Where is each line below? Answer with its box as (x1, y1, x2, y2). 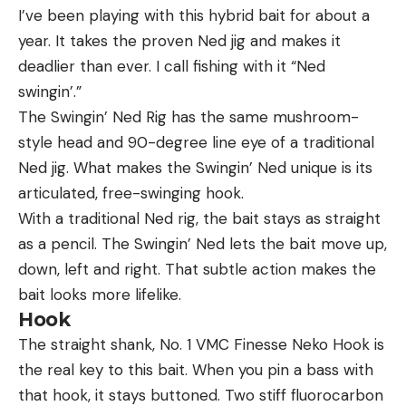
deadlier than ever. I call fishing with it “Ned (18, 55, 325, 76)
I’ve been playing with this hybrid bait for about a (18, 5, 370, 25)
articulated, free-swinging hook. (18, 182, 244, 203)
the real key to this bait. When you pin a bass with (18, 359, 373, 380)
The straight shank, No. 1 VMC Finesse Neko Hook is (18, 333, 384, 354)
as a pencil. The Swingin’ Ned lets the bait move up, (18, 233, 387, 254)
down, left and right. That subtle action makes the (18, 258, 376, 279)
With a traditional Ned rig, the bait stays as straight (18, 208, 381, 228)
